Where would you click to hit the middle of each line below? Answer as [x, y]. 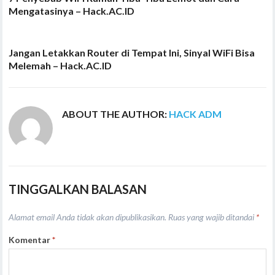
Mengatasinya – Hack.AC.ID [72, 11]
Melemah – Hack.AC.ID [60, 66]
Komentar [31, 240]
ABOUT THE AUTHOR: [116, 114]
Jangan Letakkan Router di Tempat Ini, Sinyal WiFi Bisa [132, 53]
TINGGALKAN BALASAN [78, 189]
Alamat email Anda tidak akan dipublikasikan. [88, 217]
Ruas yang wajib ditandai [212, 217]
